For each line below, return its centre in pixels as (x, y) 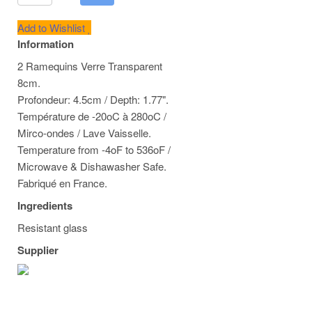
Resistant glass (53, 227)
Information (46, 44)
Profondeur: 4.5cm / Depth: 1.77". (93, 99)
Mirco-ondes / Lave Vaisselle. (84, 133)
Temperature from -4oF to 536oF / (94, 149)
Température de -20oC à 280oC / (92, 116)
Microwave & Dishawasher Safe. (92, 166)
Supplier (38, 250)
